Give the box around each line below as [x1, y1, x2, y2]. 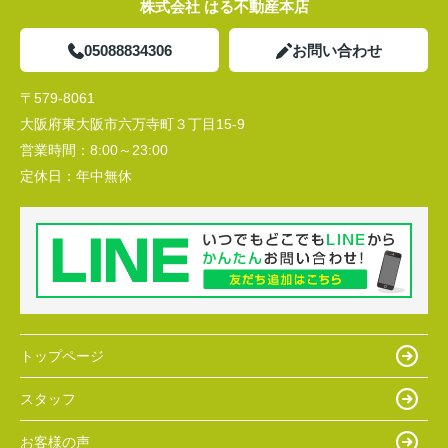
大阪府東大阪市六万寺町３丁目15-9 [20, 116, 249, 133]
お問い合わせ [291, 42, 382, 60]
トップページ [20, 347, 104, 364]
